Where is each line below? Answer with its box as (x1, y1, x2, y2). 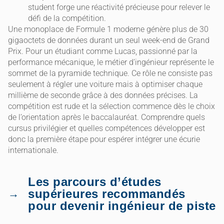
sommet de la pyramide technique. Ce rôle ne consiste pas (8, 68, 212, 78)
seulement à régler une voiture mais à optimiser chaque (8, 79, 202, 89)
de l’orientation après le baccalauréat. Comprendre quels (8, 112, 205, 122)
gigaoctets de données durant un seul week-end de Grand (8, 35, 209, 45)
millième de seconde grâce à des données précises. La (8, 90, 198, 100)
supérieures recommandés (28, 186, 185, 200)
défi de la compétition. (28, 13, 106, 23)
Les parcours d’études (28, 174, 161, 188)
